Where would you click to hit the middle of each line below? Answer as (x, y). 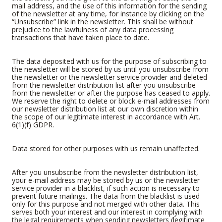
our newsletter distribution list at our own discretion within (105, 109)
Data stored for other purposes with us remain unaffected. (106, 148)
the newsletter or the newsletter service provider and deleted (110, 77)
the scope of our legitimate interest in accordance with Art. (106, 116)
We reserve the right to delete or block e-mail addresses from (111, 101)
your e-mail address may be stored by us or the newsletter (106, 180)
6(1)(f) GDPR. (33, 124)
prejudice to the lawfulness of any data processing (93, 29)
